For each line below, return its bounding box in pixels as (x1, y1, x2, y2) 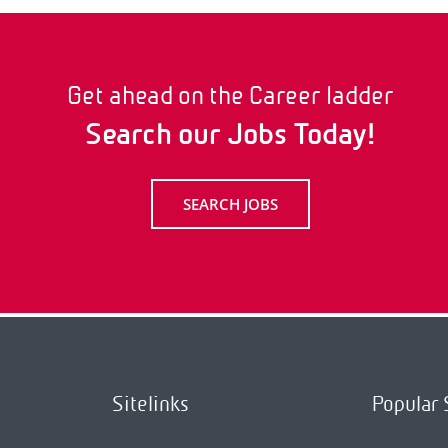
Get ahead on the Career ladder (66, 80, 394, 110)
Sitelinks (112, 392, 190, 416)
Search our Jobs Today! (85, 117, 375, 151)
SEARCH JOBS (182, 193, 278, 214)
